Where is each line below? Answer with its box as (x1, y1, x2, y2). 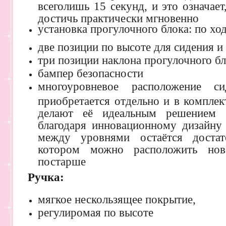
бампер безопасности (38, 67, 143, 80)
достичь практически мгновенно (38, 12, 199, 22)
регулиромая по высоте (38, 206, 153, 219)
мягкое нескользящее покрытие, (38, 193, 196, 206)
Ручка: (28, 171, 64, 184)
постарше (38, 155, 86, 165)
